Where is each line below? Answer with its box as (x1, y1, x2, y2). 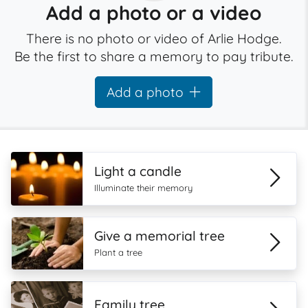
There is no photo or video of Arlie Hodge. (26, 30, 282, 47)
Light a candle (94, 163, 181, 179)
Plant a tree (93, 247, 142, 258)
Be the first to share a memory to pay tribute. (14, 48, 294, 65)
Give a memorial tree (93, 228, 225, 244)
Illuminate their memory (94, 182, 192, 193)
